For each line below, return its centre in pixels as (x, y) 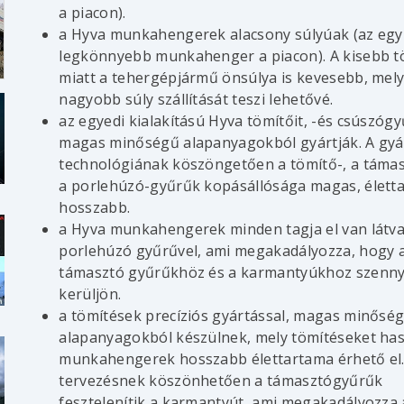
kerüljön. (90, 294)
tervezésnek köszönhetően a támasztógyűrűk (221, 380)
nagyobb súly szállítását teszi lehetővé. (196, 99)
